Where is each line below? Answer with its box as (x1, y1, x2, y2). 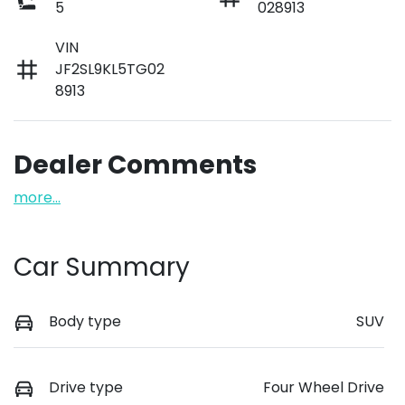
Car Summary (14, 249, 190, 285)
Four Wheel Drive (263, 376, 384, 398)
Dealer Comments (14, 146, 257, 183)
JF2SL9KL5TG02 (55, 58, 165, 80)
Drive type (49, 376, 123, 398)
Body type (49, 310, 121, 332)
